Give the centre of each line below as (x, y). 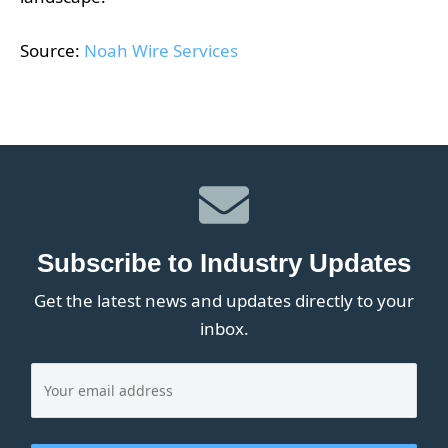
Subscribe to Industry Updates (224, 263)
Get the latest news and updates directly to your (224, 300)
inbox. (224, 328)
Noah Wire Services (161, 51)
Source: (52, 51)
